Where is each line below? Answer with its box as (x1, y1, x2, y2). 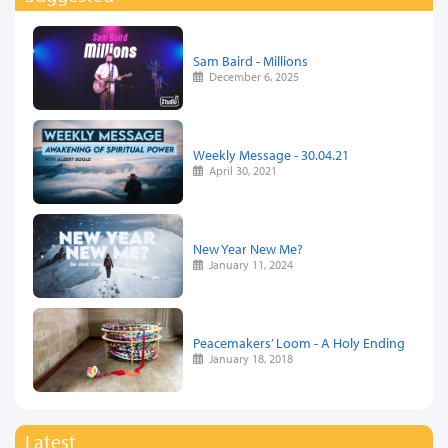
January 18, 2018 (203, 350, 294, 366)
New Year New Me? (193, 238, 303, 258)
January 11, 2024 (203, 256, 294, 272)
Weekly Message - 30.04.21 (193, 144, 349, 164)
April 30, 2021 (203, 162, 278, 178)
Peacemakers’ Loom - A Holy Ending (193, 332, 405, 352)
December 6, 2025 (203, 68, 300, 84)
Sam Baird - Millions (193, 50, 308, 70)
